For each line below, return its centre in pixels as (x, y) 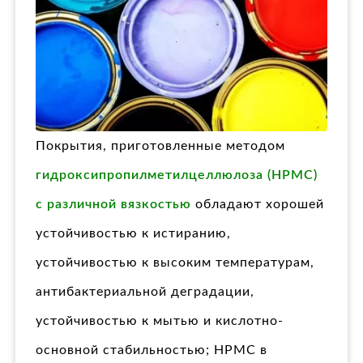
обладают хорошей (258, 205)
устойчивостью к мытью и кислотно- (160, 321)
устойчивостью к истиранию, (133, 234)
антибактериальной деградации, (145, 292)
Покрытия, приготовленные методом (160, 146)
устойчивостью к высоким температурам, (175, 263)
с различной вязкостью (113, 205)
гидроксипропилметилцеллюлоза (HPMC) (177, 175)
